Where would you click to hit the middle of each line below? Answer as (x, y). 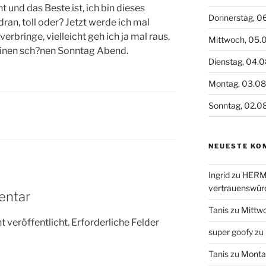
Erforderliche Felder (115, 222)
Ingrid (219, 175)
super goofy (230, 232)
